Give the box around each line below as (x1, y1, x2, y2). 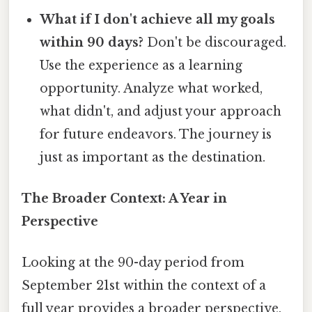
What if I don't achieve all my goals (40, 11, 276, 27)
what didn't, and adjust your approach (40, 103, 282, 119)
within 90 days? (40, 34, 144, 50)
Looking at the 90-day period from (22, 255, 244, 271)
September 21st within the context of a (22, 278, 266, 294)
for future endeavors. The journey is (40, 126, 272, 142)
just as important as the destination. (40, 149, 266, 165)
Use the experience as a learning (40, 57, 243, 73)
